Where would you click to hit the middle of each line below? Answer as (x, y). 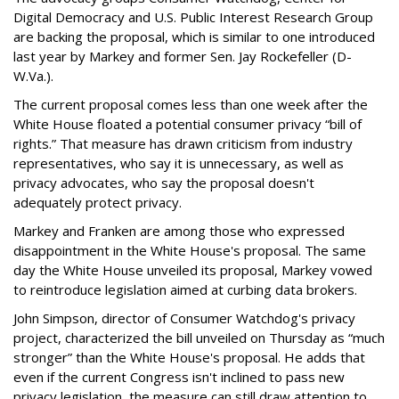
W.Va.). (33, 76)
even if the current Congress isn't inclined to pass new (179, 377)
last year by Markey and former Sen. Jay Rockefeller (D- (183, 57)
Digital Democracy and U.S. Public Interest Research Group (193, 17)
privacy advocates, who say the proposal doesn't (164, 183)
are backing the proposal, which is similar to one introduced (194, 37)
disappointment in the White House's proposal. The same (190, 251)
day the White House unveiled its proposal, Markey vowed (193, 270)
